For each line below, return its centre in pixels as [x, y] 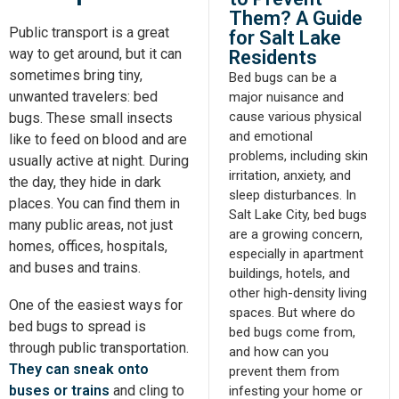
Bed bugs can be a [283, 78]
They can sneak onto [79, 369]
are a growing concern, [296, 235]
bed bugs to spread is [77, 326]
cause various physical [295, 117]
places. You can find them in [94, 204]
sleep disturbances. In [293, 195]
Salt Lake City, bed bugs [298, 215]
